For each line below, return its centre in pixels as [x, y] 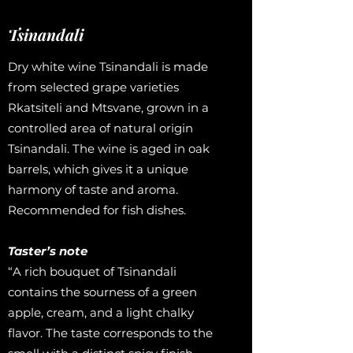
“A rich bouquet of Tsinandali [92, 271]
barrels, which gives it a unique [98, 169]
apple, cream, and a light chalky [101, 312]
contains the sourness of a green [102, 292]
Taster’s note [48, 251]
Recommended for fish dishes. [97, 210]
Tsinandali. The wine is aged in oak [109, 149]
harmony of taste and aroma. [93, 190]
